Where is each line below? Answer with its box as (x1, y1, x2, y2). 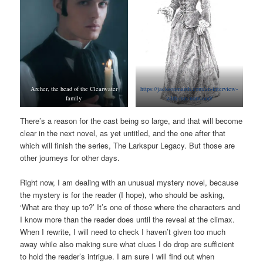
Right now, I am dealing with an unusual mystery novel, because (20, 176, 239, 188)
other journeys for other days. (20, 151, 120, 163)
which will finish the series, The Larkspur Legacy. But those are (20, 139, 235, 151)
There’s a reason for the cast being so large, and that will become (20, 114, 243, 126)
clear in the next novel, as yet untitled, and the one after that (20, 127, 226, 139)
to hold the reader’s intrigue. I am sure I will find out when (20, 250, 215, 262)
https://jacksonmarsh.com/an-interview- (140, 84, 238, 93)
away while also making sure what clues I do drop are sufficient (20, 238, 235, 249)
